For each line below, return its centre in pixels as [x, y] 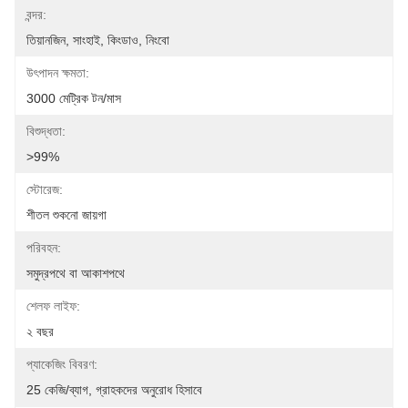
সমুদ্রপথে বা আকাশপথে [76, 273]
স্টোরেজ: [45, 189]
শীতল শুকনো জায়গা [66, 215]
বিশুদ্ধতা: [46, 131]
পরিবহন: [44, 248]
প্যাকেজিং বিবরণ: [62, 364]
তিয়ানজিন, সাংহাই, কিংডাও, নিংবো [98, 40]
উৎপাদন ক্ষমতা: [58, 73]
